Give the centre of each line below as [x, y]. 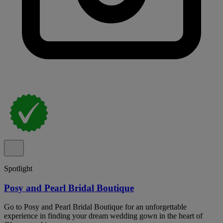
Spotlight [18, 168]
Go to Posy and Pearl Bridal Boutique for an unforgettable [95, 207]
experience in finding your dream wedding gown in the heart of [103, 216]
